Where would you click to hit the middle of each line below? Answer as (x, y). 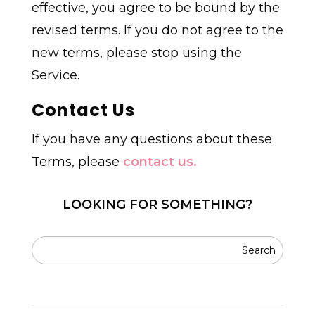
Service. (55, 76)
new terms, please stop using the (136, 53)
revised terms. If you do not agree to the (157, 31)
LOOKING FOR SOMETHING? (157, 205)
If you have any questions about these (152, 140)
